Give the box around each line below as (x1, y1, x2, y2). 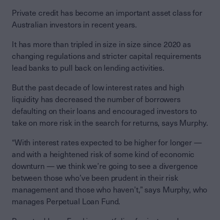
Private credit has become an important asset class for (12, 8, 202, 18)
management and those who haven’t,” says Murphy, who (12, 185, 208, 194)
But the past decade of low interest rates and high (12, 82, 184, 92)
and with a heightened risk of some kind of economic (12, 149, 195, 159)
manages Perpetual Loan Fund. (12, 196, 121, 206)
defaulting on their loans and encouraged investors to (12, 106, 197, 116)
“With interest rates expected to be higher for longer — (12, 137, 202, 147)
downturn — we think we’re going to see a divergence (12, 161, 198, 171)
